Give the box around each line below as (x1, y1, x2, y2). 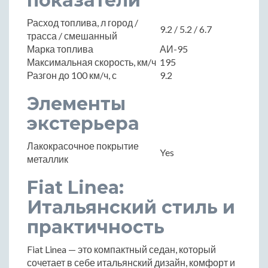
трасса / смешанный (27, 30, 117, 42)
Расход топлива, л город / (27, 17, 138, 29)
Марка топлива (27, 43, 93, 55)
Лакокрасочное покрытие (27, 140, 139, 152)
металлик (27, 153, 68, 165)
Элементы (27, 93, 126, 115)
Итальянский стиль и (27, 196, 235, 219)
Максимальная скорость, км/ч (27, 56, 156, 68)
